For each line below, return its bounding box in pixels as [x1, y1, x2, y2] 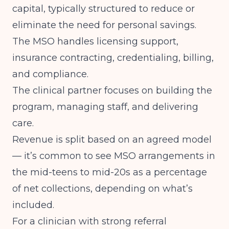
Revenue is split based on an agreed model [12, 134, 212, 145]
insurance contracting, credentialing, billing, [12, 52, 214, 63]
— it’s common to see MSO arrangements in [12, 150, 215, 162]
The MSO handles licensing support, [12, 36, 178, 47]
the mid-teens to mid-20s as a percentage [12, 167, 207, 178]
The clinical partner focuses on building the [12, 85, 212, 96]
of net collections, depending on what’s [12, 183, 193, 194]
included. [12, 199, 54, 211]
